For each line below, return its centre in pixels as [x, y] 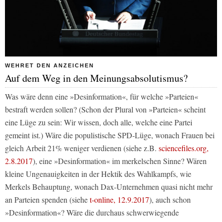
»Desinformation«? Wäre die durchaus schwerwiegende [92, 212]
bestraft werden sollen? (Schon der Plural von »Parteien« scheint [105, 109]
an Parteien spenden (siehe [47, 199]
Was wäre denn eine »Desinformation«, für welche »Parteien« [102, 96]
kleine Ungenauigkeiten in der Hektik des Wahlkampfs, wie [98, 173]
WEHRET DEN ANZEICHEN [50, 65]
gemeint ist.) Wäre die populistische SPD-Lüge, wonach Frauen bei [110, 135]
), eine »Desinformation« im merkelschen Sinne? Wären [120, 161]
